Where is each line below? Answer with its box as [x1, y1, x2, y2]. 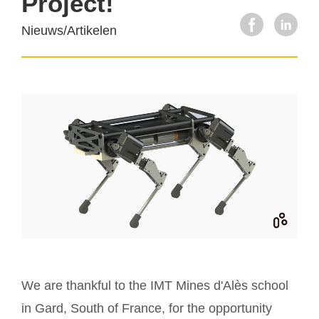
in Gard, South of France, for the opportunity [21, 300, 272, 315]
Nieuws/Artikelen [21, 23, 117, 38]
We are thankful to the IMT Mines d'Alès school [21, 278, 288, 293]
